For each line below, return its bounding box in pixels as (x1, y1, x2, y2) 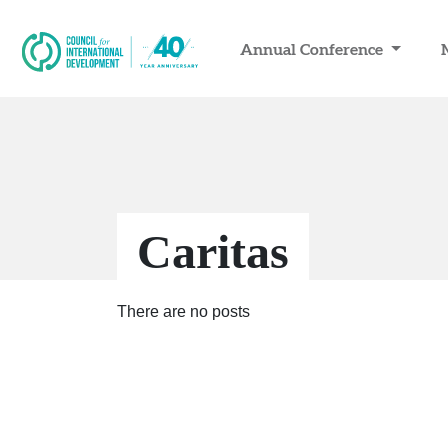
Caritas (137, 225, 289, 278)
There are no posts (117, 303, 250, 320)
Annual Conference (240, 39, 387, 58)
